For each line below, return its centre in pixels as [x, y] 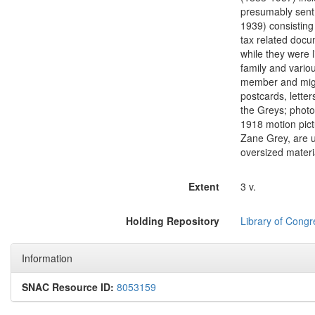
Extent [204, 186]
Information [47, 258]
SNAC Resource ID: [68, 287]
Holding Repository [172, 221]
